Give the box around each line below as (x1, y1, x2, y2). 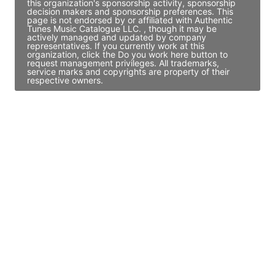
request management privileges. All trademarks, (27, 57, 219, 68)
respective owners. (27, 74, 103, 85)
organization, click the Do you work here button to (27, 48, 228, 60)
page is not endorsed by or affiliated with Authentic (27, 14, 233, 25)
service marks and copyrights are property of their (27, 66, 230, 77)
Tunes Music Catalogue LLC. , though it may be (27, 23, 217, 34)
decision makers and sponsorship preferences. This (27, 6, 233, 17)
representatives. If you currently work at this (27, 40, 204, 51)
